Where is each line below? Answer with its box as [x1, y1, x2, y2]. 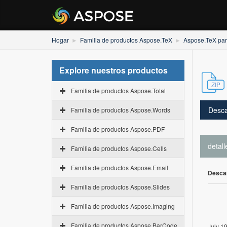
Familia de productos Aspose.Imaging [71, 202, 175, 210]
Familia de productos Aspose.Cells [71, 144, 167, 153]
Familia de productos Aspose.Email [71, 163, 168, 172]
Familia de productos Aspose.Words [71, 105, 170, 114]
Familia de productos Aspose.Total [71, 86, 166, 95]
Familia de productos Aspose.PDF [71, 125, 165, 133]
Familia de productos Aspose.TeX [80, 35, 172, 44]
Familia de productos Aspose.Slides [71, 182, 170, 191]
